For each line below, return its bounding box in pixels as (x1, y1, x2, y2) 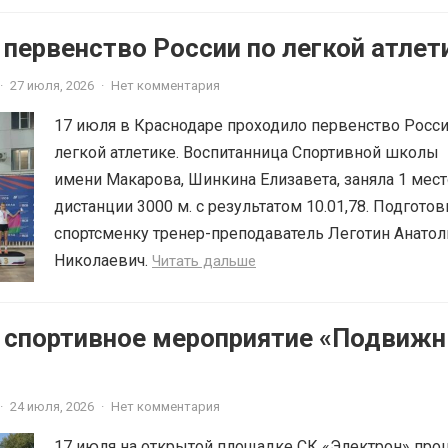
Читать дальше (152, 252, 256, 271)
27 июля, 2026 (10, 78, 94, 94)
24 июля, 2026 (10, 399, 94, 415)
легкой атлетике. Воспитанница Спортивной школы (54, 143, 439, 163)
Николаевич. (54, 251, 152, 271)
